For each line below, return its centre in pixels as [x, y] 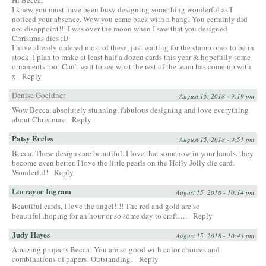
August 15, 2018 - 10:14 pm [215, 192]
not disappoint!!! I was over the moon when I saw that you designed [120, 28]
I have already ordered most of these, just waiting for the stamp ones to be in [133, 47]
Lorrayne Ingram [42, 191]
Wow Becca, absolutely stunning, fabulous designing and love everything [130, 110]
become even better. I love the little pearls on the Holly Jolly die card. [123, 162]
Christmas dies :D [40, 38]
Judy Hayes [31, 234]
